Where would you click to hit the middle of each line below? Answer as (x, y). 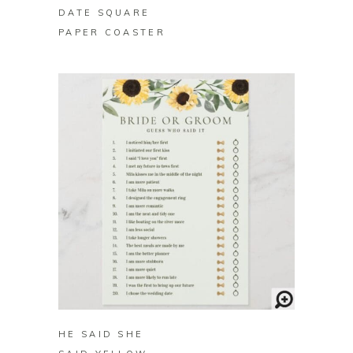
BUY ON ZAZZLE (176, 291)
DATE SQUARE (104, 13)
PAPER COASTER (112, 33)
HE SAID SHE (101, 334)
